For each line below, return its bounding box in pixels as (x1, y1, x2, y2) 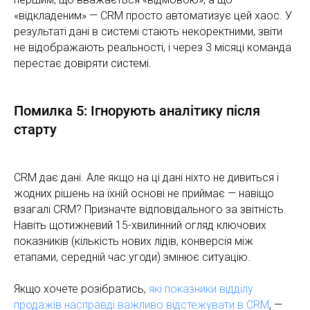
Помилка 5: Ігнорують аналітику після (14, 102, 260, 119)
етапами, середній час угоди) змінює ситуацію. (14, 250, 250, 264)
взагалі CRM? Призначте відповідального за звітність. (14, 202, 286, 216)
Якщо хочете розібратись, (14, 282, 149, 295)
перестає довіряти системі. (14, 56, 152, 70)
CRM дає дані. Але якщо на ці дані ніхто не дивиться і (14, 170, 279, 184)
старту (14, 120, 57, 138)
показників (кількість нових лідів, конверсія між (14, 234, 253, 248)
